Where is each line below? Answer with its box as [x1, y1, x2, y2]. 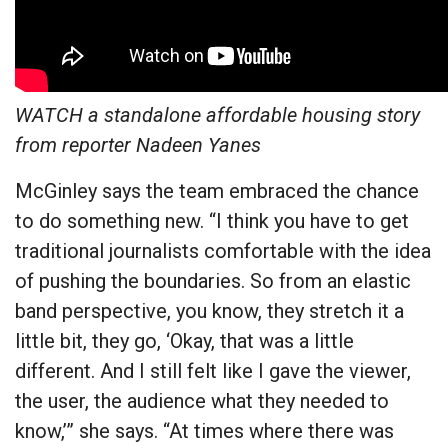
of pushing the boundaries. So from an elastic [15, 269, 411, 294]
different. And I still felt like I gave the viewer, [15, 359, 411, 384]
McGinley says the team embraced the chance [15, 179, 419, 204]
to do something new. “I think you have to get [15, 209, 409, 234]
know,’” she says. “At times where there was [15, 419, 394, 444]
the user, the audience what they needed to [15, 389, 389, 414]
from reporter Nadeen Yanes [15, 133, 261, 158]
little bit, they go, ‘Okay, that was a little [15, 329, 354, 354]
